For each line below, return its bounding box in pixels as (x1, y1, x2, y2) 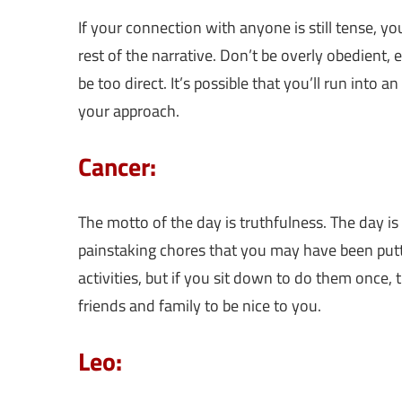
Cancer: (78, 147, 156, 187)
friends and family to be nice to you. (78, 293, 321, 319)
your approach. (78, 99, 179, 124)
